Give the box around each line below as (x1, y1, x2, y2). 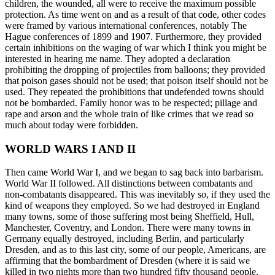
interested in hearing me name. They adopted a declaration (5, 53, 230, 64)
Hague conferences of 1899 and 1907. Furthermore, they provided (5, 31, 261, 42)
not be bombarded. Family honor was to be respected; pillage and (5, 98, 257, 108)
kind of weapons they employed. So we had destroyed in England (5, 200, 260, 211)
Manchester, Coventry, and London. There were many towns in (5, 222, 250, 233)
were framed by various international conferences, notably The (5, 20, 247, 31)
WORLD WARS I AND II (5, 142, 136, 155)
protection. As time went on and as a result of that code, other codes (5, 9, 266, 20)
